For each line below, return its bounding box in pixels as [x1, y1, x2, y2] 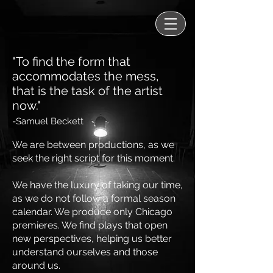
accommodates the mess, [12, 69, 159, 83]
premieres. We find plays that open [12, 219, 168, 231]
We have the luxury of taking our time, [12, 179, 183, 191]
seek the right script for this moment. [12, 152, 175, 164]
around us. [12, 260, 65, 271]
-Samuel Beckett [12, 116, 83, 127]
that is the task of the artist [12, 83, 163, 98]
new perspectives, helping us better [12, 233, 172, 244]
